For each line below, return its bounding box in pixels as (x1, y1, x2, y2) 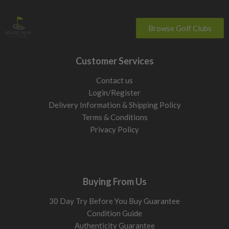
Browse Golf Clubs (148, 24, 212, 33)
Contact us (96, 76, 133, 85)
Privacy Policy (90, 125, 139, 134)
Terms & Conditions (81, 112, 148, 122)
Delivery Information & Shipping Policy (48, 100, 181, 110)
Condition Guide (87, 209, 142, 218)
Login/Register (88, 88, 141, 98)
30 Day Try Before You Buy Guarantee (49, 196, 180, 206)
